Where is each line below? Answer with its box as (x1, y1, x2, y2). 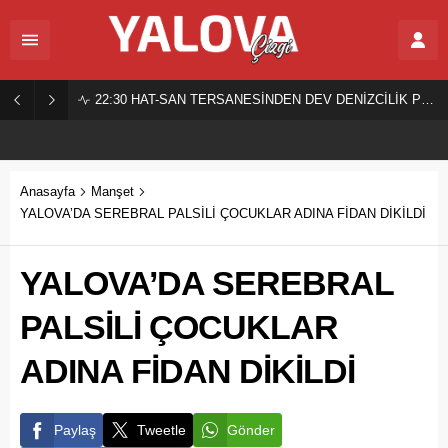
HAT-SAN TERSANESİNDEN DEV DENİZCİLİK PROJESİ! (127, 92, 421, 107)
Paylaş (54, 422, 96, 438)
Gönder (227, 422, 275, 438)
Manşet (91, 184, 134, 199)
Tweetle (137, 422, 186, 438)
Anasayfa (20, 184, 75, 199)
